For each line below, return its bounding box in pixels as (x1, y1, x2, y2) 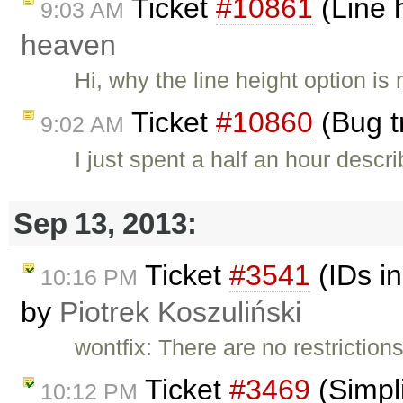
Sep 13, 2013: (13, 206, 197, 240)
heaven (21, 29, 116, 62)
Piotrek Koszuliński (59, 296, 301, 329)
